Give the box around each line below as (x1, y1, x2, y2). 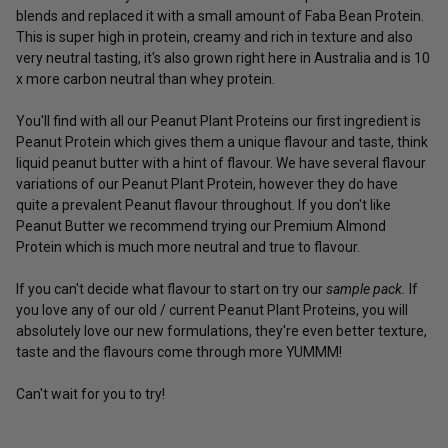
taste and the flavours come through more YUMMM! (16, 343, 342, 360)
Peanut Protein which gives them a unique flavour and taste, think (16, 133, 428, 150)
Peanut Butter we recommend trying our (16, 217, 274, 234)
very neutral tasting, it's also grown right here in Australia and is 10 (16, 49, 430, 66)
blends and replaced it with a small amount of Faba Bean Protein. (16, 7, 424, 24)
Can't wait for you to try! (16, 385, 165, 402)
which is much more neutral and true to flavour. (62, 238, 360, 255)
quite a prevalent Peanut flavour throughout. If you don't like (16, 196, 391, 213)
